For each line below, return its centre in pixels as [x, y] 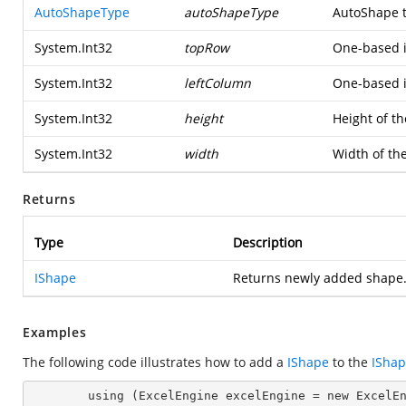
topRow [207, 48]
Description [268, 242]
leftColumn [217, 83]
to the [350, 362]
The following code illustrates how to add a [155, 362]
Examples [55, 332]
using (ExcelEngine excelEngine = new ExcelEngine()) [59, 396]
